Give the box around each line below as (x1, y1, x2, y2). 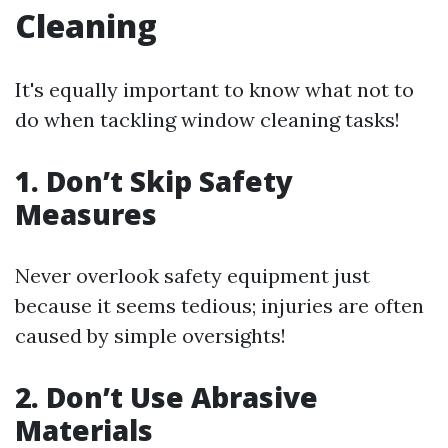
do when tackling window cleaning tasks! (15, 107, 400, 132)
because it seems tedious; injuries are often (15, 293, 424, 318)
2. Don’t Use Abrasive (15, 378, 318, 416)
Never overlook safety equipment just (15, 263, 370, 288)
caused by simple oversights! (15, 323, 286, 348)
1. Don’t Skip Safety (15, 162, 293, 200)
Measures (15, 195, 157, 233)
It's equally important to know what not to (15, 77, 414, 102)
